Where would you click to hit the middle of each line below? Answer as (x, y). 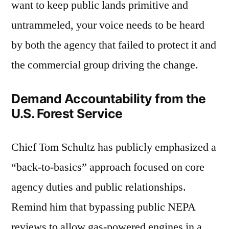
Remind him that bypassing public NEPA (104, 207)
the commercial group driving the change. (105, 65)
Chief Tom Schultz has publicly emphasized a (114, 147)
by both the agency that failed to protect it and (114, 45)
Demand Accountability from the (109, 99)
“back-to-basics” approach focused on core (108, 167)
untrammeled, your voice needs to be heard (108, 25)
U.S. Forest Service (67, 114)
